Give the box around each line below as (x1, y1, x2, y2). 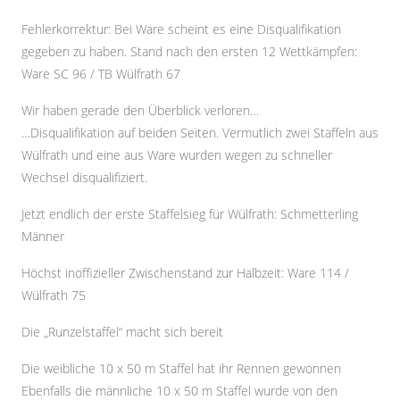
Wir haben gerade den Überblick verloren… (21, 102, 259, 119)
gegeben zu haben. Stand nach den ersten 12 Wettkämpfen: (21, 43, 357, 60)
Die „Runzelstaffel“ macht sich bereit (21, 323, 223, 340)
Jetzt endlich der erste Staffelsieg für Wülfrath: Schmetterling (21, 205, 358, 222)
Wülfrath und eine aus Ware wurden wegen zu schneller (21, 146, 332, 163)
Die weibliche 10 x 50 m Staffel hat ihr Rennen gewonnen (21, 360, 341, 377)
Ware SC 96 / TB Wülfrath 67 (21, 65, 180, 82)
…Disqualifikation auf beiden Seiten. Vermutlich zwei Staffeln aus (21, 124, 379, 141)
